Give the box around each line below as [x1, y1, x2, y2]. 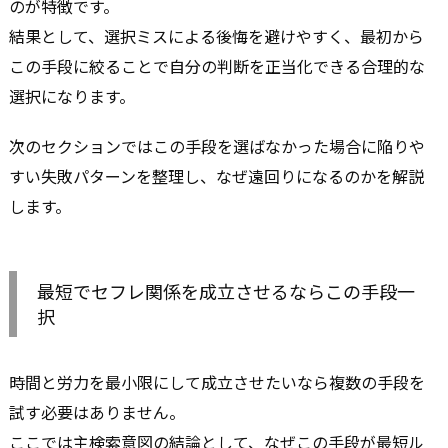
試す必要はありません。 [9, 400, 185, 425]
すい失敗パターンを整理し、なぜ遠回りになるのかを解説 [9, 164, 424, 189]
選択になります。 [9, 83, 135, 108]
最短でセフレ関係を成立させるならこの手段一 [37, 278, 415, 305]
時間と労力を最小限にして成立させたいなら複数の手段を [9, 370, 425, 395]
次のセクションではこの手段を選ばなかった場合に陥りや [9, 134, 425, 159]
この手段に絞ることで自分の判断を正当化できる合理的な [9, 53, 425, 78]
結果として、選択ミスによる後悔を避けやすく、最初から [9, 23, 424, 48]
